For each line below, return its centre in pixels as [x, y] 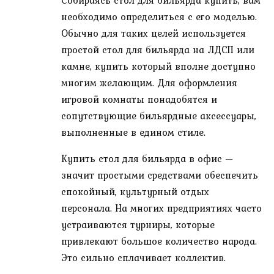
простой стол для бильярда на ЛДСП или [158, 50]
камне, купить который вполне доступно [158, 66]
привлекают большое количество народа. [159, 241]
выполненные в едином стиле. [133, 132]
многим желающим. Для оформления [149, 83]
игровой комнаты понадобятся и [139, 99]
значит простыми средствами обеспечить [160, 175]
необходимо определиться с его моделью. [159, 17]
